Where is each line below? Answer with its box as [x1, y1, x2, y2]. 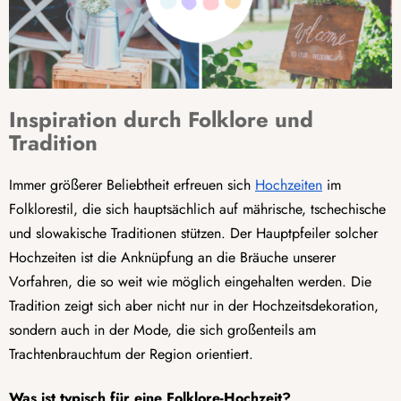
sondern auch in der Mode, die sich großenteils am [9, 320, 316, 340]
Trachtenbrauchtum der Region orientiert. [9, 344, 253, 364]
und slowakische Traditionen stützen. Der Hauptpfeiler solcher [9, 223, 378, 243]
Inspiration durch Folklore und [9, 104, 313, 136]
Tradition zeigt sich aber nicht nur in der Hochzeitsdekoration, [9, 295, 379, 316]
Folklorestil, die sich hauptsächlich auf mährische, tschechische [9, 199, 386, 219]
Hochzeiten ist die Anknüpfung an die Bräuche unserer [9, 247, 336, 268]
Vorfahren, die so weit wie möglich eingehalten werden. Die [9, 271, 371, 292]
